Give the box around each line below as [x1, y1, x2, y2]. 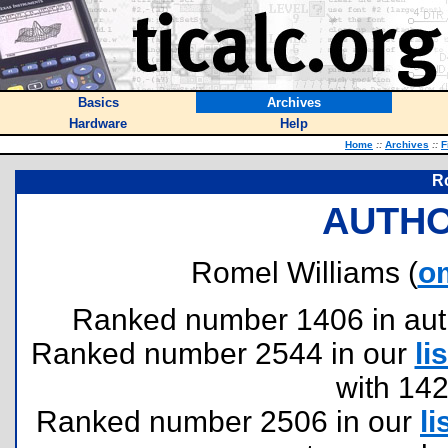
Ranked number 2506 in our [36, 405, 420, 438]
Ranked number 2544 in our [30, 337, 415, 370]
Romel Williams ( [190, 256, 418, 289]
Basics [77, 95, 119, 110]
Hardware [69, 116, 127, 131]
